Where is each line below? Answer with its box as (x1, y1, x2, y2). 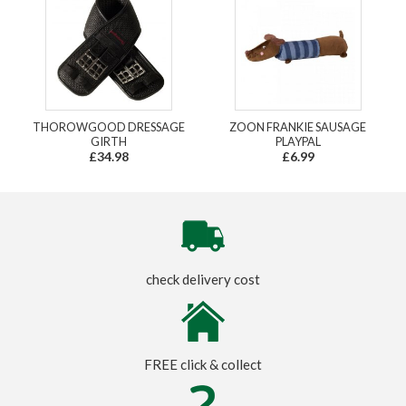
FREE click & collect (144, 356, 262, 373)
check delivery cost (146, 271, 260, 288)
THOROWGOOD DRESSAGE (32, 120, 185, 135)
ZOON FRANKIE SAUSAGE (229, 120, 366, 135)
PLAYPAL (275, 134, 321, 150)
